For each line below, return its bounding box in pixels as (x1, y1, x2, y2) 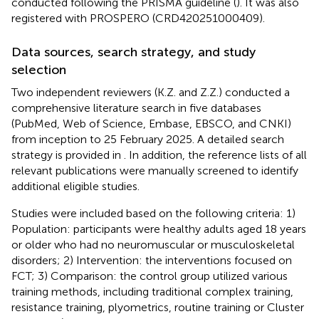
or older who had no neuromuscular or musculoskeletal (11, 237, 295, 251)
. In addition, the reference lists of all (124, 147, 307, 162)
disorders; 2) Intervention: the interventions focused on (11, 253, 292, 267)
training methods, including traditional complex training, (11, 284, 293, 298)
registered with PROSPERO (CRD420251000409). (11, 11, 265, 25)
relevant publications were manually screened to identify (11, 163, 298, 177)
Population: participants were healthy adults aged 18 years (11, 221, 306, 236)
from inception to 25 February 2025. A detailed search (11, 132, 284, 146)
